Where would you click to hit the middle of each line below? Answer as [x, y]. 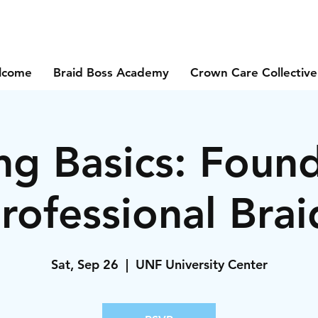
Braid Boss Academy [111, 72]
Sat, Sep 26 [84, 264]
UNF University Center [201, 264]
